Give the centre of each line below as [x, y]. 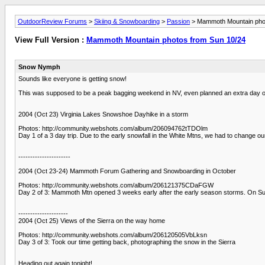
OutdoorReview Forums [52, 21]
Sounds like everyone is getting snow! [72, 78]
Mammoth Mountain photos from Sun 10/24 [166, 40]
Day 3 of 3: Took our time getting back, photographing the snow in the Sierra [127, 242]
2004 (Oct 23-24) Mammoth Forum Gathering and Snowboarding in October [127, 171]
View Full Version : [51, 40]
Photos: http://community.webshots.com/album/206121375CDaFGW [116, 185]
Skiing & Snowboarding [127, 21]
